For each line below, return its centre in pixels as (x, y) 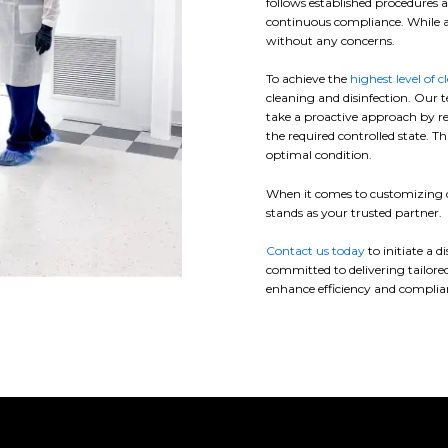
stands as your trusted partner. (354, 212)
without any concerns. (330, 41)
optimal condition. (319, 155)
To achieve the (308, 79)
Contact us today (315, 250)
